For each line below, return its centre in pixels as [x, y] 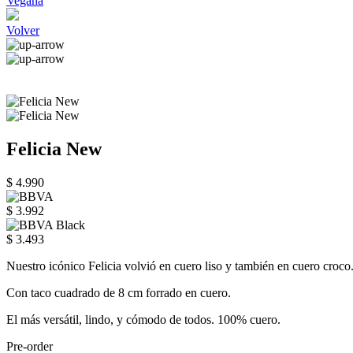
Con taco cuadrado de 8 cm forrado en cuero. [119, 292]
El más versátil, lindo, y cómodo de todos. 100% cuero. [143, 319]
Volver [23, 30]
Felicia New [54, 149]
